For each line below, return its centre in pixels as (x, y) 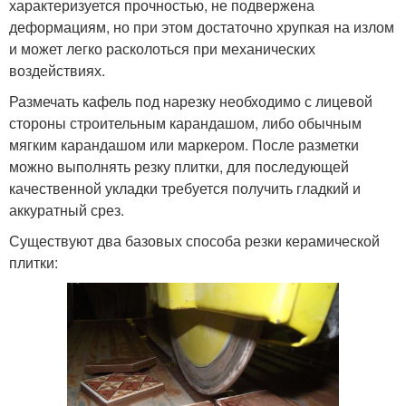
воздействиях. (57, 70)
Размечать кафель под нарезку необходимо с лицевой (191, 101)
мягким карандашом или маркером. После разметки (184, 144)
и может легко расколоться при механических (162, 48)
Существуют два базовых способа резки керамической (194, 240)
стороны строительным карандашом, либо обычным (185, 122)
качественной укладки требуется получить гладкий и (185, 188)
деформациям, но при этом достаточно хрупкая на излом (202, 26)
